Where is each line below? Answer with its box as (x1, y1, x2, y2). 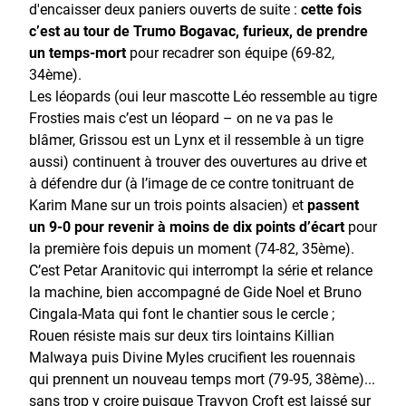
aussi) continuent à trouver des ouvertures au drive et (29, 150, 367, 170)
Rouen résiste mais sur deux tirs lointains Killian (29, 324, 334, 344)
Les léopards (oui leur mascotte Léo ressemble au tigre (29, 85, 377, 105)
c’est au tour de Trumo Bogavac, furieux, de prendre (29, 20, 368, 40)
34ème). (29, 63, 82, 83)
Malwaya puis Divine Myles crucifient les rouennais (29, 346, 355, 366)
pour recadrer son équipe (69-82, (126, 42, 334, 62)
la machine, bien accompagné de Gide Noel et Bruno (29, 281, 362, 301)
